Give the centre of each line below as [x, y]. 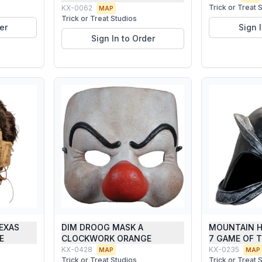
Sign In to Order [123, 38]
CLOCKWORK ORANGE [106, 238]
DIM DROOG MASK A [102, 227]
